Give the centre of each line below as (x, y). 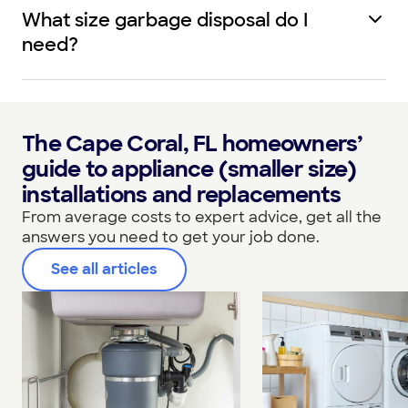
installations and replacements (182, 194)
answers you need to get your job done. (171, 237)
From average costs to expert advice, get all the (202, 217)
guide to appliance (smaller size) (189, 169)
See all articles (104, 269)
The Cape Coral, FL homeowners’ (193, 143)
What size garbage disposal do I (165, 20)
